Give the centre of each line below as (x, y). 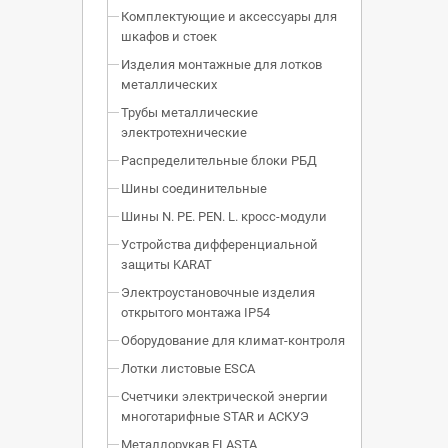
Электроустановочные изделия (218, 293)
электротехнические (184, 133)
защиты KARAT (166, 265)
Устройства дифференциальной (219, 245)
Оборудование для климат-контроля (233, 341)
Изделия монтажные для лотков (221, 65)
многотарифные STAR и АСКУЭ (215, 417)
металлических (169, 85)
